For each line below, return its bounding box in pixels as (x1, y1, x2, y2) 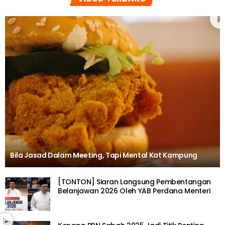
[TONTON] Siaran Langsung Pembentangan (58, 176, 211, 187)
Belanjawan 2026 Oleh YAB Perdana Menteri (58, 185, 210, 196)
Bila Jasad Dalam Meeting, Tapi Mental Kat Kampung (10, 150, 197, 160)
